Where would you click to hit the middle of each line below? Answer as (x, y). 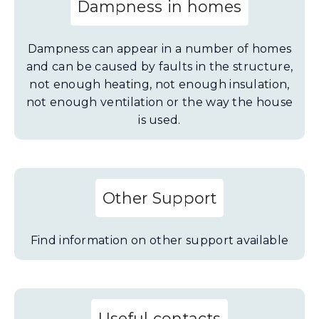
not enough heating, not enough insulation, (159, 84)
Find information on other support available (159, 240)
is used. (159, 120)
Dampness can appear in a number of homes (159, 49)
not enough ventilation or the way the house (159, 102)
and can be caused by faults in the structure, (159, 67)
